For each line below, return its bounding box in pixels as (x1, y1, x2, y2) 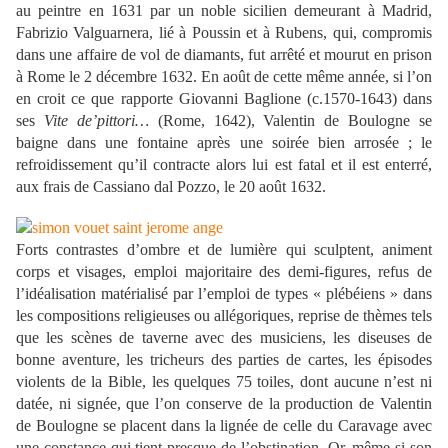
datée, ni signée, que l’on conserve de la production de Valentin (16, 395, 432, 413)
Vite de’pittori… (43, 112, 149, 130)
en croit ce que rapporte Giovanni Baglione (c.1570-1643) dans (16, 90, 432, 108)
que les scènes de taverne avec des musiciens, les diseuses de (16, 329, 432, 347)
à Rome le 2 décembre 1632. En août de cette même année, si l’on (16, 68, 432, 86)
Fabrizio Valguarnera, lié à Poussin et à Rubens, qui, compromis (16, 24, 432, 42)
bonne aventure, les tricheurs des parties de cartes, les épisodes (16, 351, 432, 369)
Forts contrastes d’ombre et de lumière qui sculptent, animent (16, 241, 432, 259)
